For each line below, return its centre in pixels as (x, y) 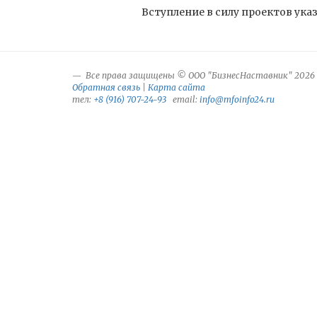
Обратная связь (106, 87)
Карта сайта (177, 87)
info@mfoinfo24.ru (237, 99)
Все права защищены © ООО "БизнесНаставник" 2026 (199, 75)
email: (183, 99)
